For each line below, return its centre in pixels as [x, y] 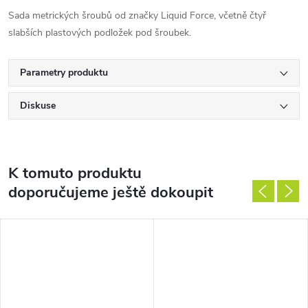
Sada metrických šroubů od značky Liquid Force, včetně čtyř [137, 15]
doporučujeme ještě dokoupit [111, 192]
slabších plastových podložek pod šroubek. [100, 32]
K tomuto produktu [75, 173]
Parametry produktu [64, 72]
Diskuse [38, 105]
